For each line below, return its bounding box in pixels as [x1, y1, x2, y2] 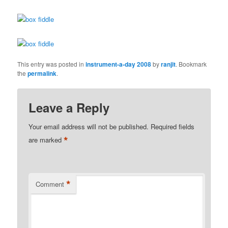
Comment [36, 179, 65, 189]
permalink [27, 68, 57, 78]
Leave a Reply [28, 99, 110, 117]
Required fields [151, 122, 195, 132]
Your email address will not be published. [28, 122, 149, 132]
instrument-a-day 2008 [85, 59, 152, 69]
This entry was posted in [17, 59, 86, 68]
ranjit [161, 59, 176, 69]
